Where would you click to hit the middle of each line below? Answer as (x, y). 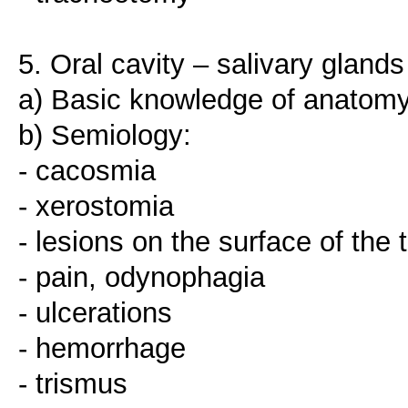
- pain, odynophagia (142, 277)
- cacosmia (87, 171)
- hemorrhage (102, 348)
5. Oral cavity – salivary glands (211, 64)
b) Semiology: (105, 135)
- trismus (73, 384)
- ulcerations (95, 313)
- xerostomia (96, 206)
